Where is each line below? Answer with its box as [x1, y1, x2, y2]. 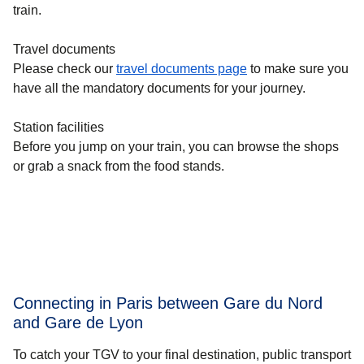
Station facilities [13, 120, 104, 135]
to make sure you [247, 62, 349, 76]
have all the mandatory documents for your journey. [13, 81, 305, 96]
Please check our [13, 62, 116, 76]
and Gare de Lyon [13, 314, 143, 332]
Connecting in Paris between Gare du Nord [13, 294, 323, 313]
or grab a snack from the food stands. [13, 159, 224, 174]
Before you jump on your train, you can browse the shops [13, 140, 339, 154]
